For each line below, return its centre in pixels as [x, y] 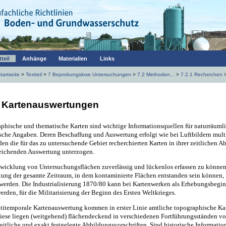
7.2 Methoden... [156, 74]
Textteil [34, 74]
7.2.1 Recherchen [201, 74]
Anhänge [34, 59]
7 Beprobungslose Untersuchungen [89, 74]
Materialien [73, 59]
